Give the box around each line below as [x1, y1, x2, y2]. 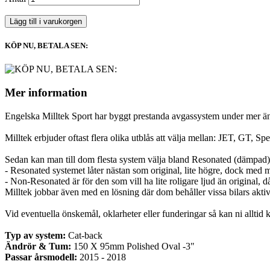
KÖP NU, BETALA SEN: [5, 41, 88, 51]
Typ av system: [5, 230, 66, 240]
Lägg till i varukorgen [10, 16, 82, 26]
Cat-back [66, 230, 102, 240]
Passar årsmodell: [5, 251, 77, 262]
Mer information [5, 86, 87, 99]
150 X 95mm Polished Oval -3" [71, 240, 195, 251]
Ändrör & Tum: [5, 240, 71, 251]
